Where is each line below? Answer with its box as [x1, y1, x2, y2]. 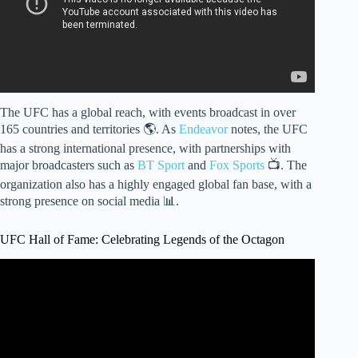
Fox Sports [209, 158, 265, 173]
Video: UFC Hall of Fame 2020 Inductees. [49, 281, 266, 295]
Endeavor [179, 122, 228, 137]
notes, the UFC [228, 122, 308, 137]
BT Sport [137, 158, 185, 173]
